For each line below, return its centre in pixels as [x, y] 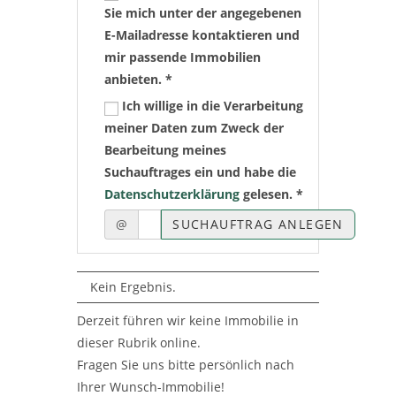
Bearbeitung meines [166, 150]
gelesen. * [272, 194]
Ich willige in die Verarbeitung [211, 106]
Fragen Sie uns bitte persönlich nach [186, 364]
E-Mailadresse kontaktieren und [202, 35]
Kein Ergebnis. [133, 287]
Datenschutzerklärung [172, 194]
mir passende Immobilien [183, 57]
